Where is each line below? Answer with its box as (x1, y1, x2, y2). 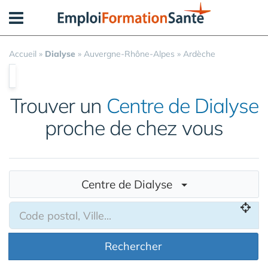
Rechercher (105, 239, 162, 253)
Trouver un (10, 93, 106, 118)
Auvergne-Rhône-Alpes (84, 48, 175, 59)
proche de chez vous (45, 115, 223, 141)
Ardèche (183, 48, 215, 59)
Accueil (9, 48, 36, 59)
